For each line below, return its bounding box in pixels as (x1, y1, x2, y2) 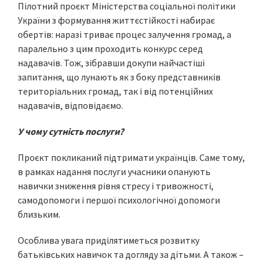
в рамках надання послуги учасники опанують (18, 166, 211, 178)
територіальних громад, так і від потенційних (18, 85, 213, 98)
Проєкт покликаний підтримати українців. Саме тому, (18, 151, 245, 164)
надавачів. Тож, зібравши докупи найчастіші (18, 57, 205, 69)
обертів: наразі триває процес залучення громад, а (18, 28, 231, 41)
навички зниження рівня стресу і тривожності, (18, 180, 214, 192)
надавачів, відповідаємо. (18, 99, 123, 112)
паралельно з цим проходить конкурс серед (18, 43, 203, 55)
